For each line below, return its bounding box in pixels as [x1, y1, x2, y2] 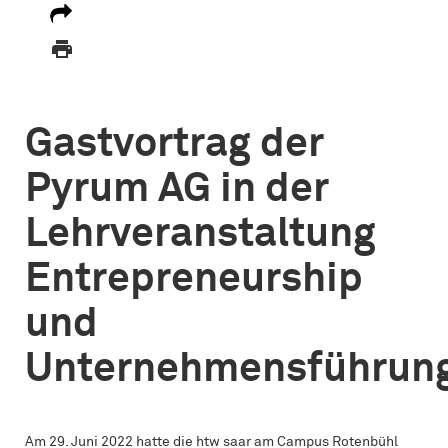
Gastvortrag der [25, 124, 324, 165]
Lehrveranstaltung [25, 214, 376, 255]
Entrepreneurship [25, 259, 363, 300]
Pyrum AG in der [25, 169, 329, 210]
